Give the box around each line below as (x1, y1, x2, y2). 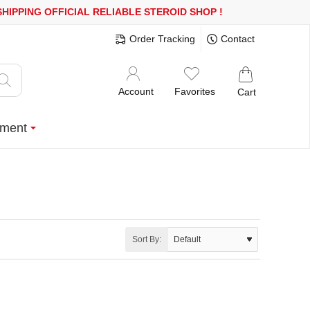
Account (118, 85, 154, 97)
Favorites (174, 85, 215, 97)
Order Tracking (129, 33, 195, 44)
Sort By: (132, 235, 161, 244)
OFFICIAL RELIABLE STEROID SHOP (24, 6, 200, 17)
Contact (221, 33, 255, 44)
